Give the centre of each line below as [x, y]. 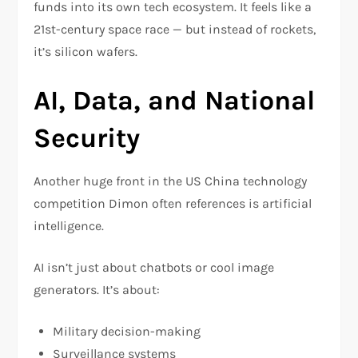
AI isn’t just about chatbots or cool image [154, 268]
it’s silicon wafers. [86, 52]
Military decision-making [127, 332]
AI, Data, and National [175, 101]
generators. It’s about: [97, 290]
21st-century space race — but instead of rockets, [175, 30]
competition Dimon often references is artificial [173, 204]
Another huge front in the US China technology [171, 181]
